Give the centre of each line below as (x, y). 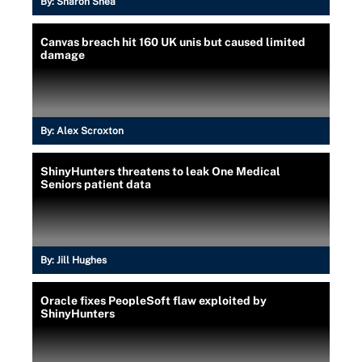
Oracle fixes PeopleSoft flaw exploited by (154, 300)
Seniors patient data (96, 184)
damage (63, 55)
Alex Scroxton (90, 130)
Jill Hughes (82, 260)
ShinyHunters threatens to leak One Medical (160, 171)
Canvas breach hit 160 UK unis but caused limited (173, 42)
